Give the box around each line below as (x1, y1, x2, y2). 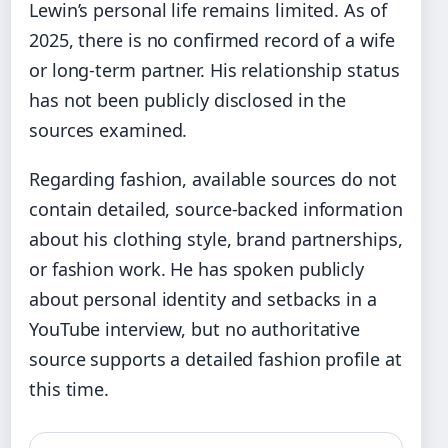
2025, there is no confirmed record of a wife (29, 27, 395, 52)
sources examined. (29, 117, 188, 142)
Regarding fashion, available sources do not (29, 166, 397, 191)
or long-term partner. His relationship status (29, 57, 400, 82)
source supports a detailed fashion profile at (29, 346, 402, 371)
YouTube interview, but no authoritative (29, 316, 361, 341)
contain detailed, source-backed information (29, 196, 403, 221)
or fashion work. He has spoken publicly (29, 256, 365, 281)
